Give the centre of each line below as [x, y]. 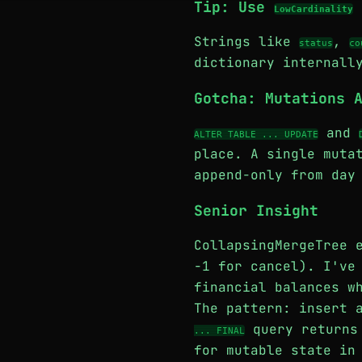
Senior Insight [256, 210]
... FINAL [219, 330]
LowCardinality [314, 9]
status [316, 43]
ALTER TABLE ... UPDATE [256, 134]
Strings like [246, 42]
